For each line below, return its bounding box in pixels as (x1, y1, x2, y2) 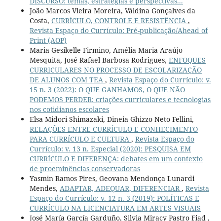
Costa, (29, 15, 51, 25)
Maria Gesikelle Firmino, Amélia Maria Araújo (29, 45, 183, 55)
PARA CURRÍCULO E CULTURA (29, 134, 131, 144)
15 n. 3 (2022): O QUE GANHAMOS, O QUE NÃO (29, 84, 185, 94)
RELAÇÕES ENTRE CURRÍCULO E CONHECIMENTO (29, 124, 198, 134)
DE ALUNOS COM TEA (29, 74, 105, 84)
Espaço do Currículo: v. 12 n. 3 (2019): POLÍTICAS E (29, 193, 199, 203)
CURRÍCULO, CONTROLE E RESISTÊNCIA (51, 15, 188, 25)
